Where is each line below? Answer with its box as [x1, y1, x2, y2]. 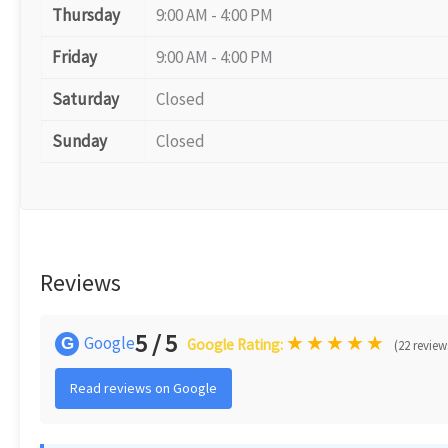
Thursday [52, 4, 120, 26]
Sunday [52, 130, 107, 152]
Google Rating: [187, 334, 286, 354]
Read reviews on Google [70, 378, 217, 397]
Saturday [52, 88, 119, 110]
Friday [52, 46, 97, 68]
